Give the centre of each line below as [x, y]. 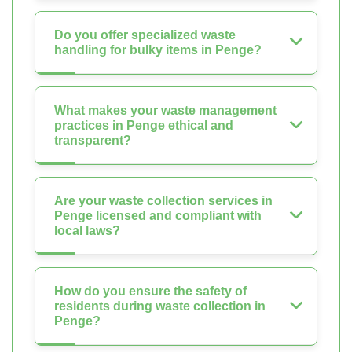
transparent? [93, 141]
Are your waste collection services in [163, 201]
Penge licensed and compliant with [158, 216]
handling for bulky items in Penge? [158, 50]
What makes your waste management [165, 111]
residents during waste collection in [160, 306]
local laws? [87, 231]
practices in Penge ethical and [144, 126]
